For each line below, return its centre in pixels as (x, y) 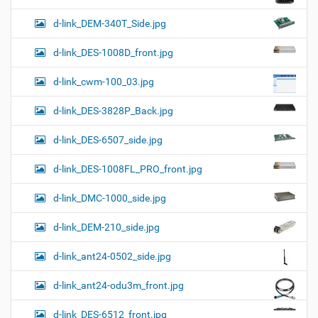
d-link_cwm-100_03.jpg (104, 82)
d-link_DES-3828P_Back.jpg (113, 111)
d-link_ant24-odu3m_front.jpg (119, 286)
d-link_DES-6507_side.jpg (108, 140)
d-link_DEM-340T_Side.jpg (110, 24)
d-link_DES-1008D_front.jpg (113, 53)
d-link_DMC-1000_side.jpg (110, 198)
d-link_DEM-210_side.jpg (106, 227)
